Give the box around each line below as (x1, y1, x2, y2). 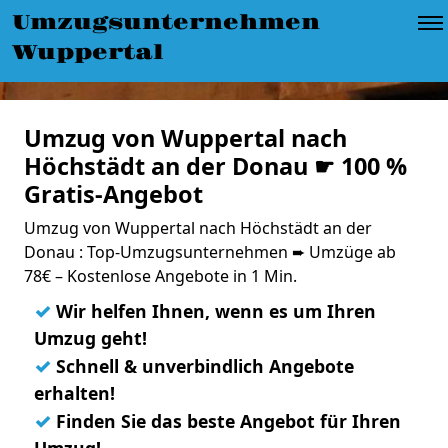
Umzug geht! (34, 326, 147, 350)
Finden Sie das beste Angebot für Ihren (51, 409, 401, 433)
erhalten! (34, 381, 115, 405)
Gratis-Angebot (24, 178, 203, 210)
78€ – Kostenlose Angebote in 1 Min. (24, 265, 297, 287)
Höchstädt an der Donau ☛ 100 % (24, 150, 407, 182)
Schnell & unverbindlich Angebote (51, 354, 354, 378)
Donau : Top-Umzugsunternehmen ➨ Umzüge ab (24, 241, 396, 263)
